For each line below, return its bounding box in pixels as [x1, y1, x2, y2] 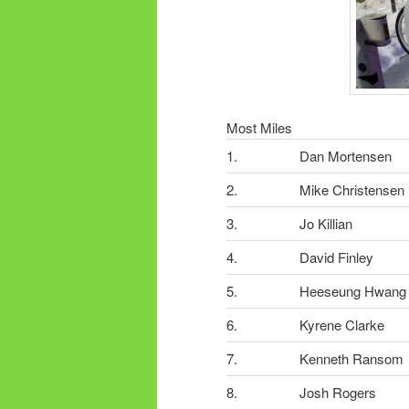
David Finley [299, 247, 373, 267]
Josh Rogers [299, 383, 376, 403]
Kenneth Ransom [299, 349, 404, 369]
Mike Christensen [299, 180, 404, 200]
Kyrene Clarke [299, 315, 384, 335]
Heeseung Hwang [299, 281, 406, 301]
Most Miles [226, 118, 292, 138]
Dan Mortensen [299, 146, 392, 166]
